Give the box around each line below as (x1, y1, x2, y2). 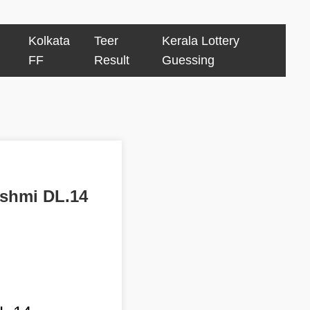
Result (93, 53, 129, 67)
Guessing (161, 53, 215, 67)
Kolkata (28, 34, 70, 48)
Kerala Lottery (161, 34, 239, 48)
